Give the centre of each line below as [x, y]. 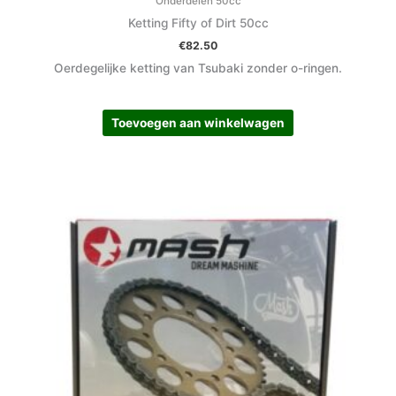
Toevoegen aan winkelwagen [198, 122]
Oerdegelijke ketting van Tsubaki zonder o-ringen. [198, 69]
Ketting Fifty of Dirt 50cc [198, 23]
